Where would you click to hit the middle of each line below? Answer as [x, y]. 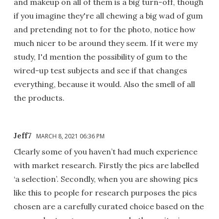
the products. [39, 98]
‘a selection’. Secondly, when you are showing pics [106, 179]
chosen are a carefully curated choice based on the [109, 206]
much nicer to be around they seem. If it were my [106, 43]
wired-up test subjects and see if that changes [100, 70]
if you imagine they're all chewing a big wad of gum [108, 15]
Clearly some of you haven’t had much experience [106, 151]
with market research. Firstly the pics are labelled [106, 165]
